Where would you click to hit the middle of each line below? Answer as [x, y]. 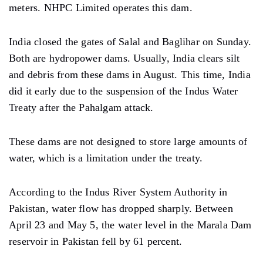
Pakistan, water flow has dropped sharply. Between [121, 208]
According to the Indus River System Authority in [118, 192]
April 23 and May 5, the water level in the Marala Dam [130, 225]
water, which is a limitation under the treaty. [106, 158]
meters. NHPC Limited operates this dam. [101, 7]
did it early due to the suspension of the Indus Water [124, 91]
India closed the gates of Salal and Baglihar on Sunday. [130, 41]
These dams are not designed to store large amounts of [128, 141]
